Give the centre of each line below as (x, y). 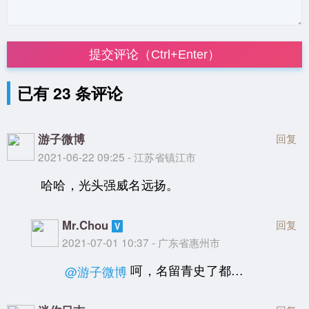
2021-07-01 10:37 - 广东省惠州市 (141, 242)
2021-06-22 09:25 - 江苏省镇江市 (117, 156)
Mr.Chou (86, 225)
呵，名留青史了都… (187, 270)
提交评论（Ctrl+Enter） (154, 54)
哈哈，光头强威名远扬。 (110, 185)
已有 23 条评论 (70, 92)
